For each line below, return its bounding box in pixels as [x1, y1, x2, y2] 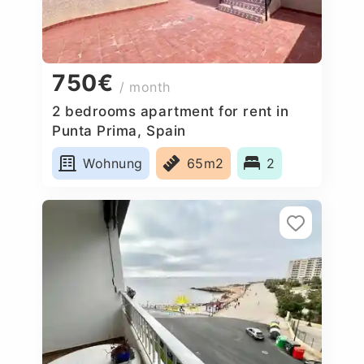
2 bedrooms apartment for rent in [52, 102, 289, 119]
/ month [119, 79, 171, 96]
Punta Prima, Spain [52, 122, 186, 139]
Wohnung [83, 154, 143, 171]
